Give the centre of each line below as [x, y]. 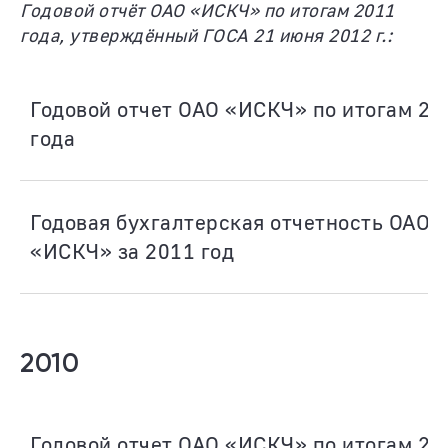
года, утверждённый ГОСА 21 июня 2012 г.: [206, 35]
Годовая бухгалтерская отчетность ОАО [230, 222]
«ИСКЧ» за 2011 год [132, 251]
